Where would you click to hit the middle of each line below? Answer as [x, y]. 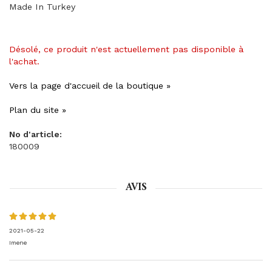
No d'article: [36, 134]
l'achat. [24, 61]
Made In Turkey [42, 7]
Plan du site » [38, 110]
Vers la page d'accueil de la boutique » [90, 86]
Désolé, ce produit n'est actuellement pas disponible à [126, 49]
